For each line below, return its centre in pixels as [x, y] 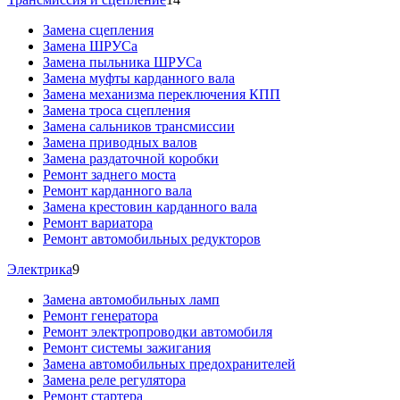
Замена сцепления [98, 29]
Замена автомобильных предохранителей [169, 363]
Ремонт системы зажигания [127, 347]
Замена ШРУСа [90, 46]
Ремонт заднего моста [109, 174]
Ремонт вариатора [98, 222]
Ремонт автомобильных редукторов [152, 238]
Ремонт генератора [100, 315]
